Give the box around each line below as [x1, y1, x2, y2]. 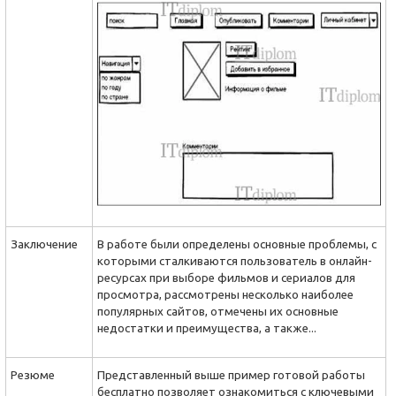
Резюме [11, 369, 55, 382]
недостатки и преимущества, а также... [97, 322, 316, 335]
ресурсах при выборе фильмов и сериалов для [97, 271, 355, 285]
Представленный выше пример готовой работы [97, 369, 365, 382]
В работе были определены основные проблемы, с [97, 238, 377, 251]
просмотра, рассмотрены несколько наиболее [97, 288, 354, 301]
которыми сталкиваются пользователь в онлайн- [97, 255, 372, 268]
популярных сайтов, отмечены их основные [97, 305, 339, 318]
